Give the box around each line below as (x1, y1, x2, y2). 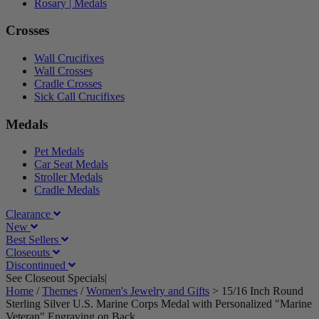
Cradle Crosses (34, 78, 102, 90)
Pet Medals (34, 145, 84, 158)
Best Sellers (6, 234, 61, 246)
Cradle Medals (34, 184, 100, 197)
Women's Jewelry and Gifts (86, 285, 209, 298)
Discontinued (6, 259, 68, 272)
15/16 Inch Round (221, 285, 303, 298)
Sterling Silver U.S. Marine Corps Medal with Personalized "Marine (6, 298, 312, 310)
